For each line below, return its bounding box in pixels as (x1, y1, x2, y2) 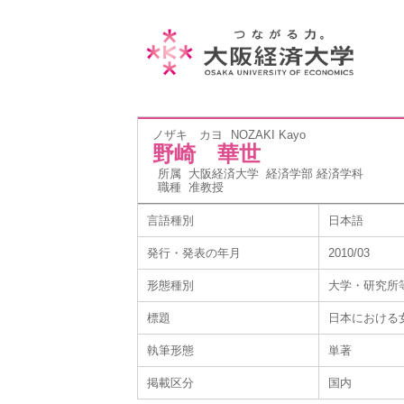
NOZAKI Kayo (231, 128, 306, 142)
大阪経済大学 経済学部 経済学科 (188, 167, 363, 180)
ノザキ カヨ (152, 128, 223, 142)
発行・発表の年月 (147, 246, 241, 260)
